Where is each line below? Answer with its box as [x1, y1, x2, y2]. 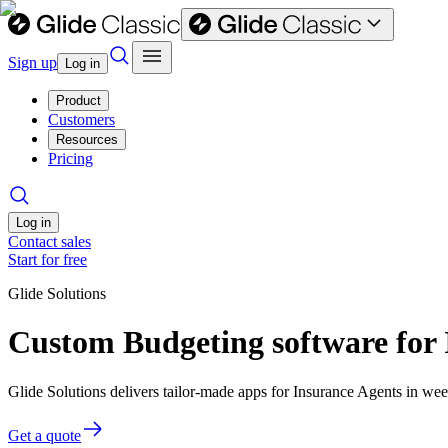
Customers [48, 111, 115, 128]
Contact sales [8, 233, 91, 250]
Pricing [48, 150, 93, 167]
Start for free [8, 251, 87, 268]
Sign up [8, 54, 57, 71]
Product [56, 93, 101, 108]
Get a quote [8, 426, 81, 444]
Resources [56, 132, 118, 147]
